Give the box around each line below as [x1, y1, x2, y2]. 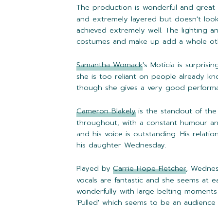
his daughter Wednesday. [76, 140, 166, 151]
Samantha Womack [76, 59, 143, 71]
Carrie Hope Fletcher [113, 163, 186, 174]
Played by [76, 163, 110, 174]
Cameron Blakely [76, 106, 136, 117]
